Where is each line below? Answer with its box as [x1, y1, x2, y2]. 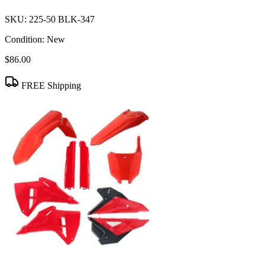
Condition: [5, 34, 44, 45]
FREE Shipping [19, 80, 81, 91]
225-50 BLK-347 [29, 14, 95, 25]
